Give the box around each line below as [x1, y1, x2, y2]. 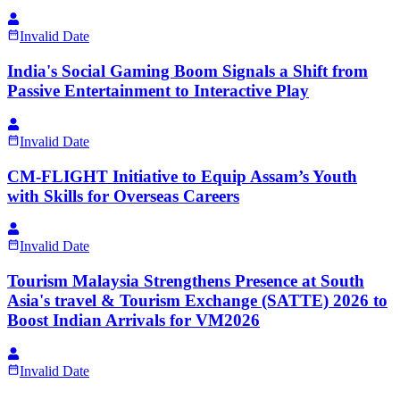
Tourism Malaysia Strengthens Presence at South [7, 271, 364, 291]
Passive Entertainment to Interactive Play [7, 81, 309, 101]
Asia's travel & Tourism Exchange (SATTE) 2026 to [7, 291, 387, 311]
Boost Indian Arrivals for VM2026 [7, 311, 260, 330]
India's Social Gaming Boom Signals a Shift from [7, 62, 368, 81]
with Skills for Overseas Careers [7, 186, 239, 205]
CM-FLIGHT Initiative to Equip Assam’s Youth [7, 166, 357, 186]
